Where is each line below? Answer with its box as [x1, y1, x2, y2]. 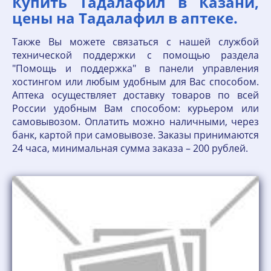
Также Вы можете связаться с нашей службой [12, 35, 259, 48]
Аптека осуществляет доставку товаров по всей [12, 88, 259, 102]
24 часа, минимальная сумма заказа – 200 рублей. [12, 142, 248, 155]
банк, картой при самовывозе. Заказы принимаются [12, 128, 259, 142]
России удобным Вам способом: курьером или [12, 102, 259, 115]
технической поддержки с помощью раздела [12, 48, 259, 62]
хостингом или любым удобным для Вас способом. [12, 75, 259, 88]
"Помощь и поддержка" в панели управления [12, 62, 259, 75]
